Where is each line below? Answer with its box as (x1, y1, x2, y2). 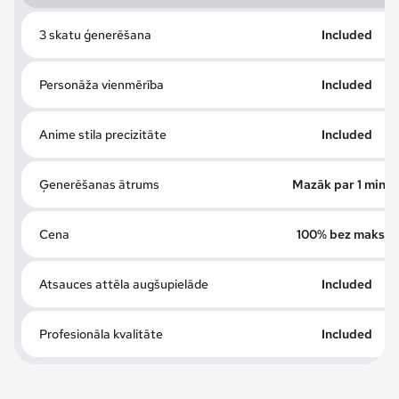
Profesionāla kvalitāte (39, 325, 163, 342)
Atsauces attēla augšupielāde (39, 275, 208, 292)
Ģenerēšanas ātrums (39, 175, 159, 192)
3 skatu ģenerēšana (39, 26, 151, 43)
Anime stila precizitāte (39, 126, 167, 142)
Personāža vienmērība (39, 76, 164, 93)
